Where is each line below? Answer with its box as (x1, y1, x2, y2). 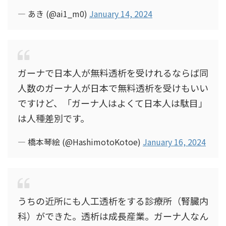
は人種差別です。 (18, 111, 89, 125)
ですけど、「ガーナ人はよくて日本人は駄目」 (18, 96, 207, 109)
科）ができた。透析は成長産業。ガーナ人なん (18, 209, 208, 222)
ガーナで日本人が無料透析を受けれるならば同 (18, 66, 208, 79)
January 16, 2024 (143, 136, 206, 148)
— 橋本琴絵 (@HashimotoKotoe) (18, 136, 143, 148)
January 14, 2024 (89, 8, 152, 20)
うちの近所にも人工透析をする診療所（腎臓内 (18, 194, 208, 207)
